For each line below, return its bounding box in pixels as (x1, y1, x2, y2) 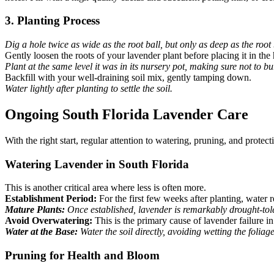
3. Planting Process (5, 14, 100, 28)
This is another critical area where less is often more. (5, 182, 206, 193)
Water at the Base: (5, 226, 78, 237)
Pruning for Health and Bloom (5, 249, 160, 262)
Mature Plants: (5, 204, 65, 215)
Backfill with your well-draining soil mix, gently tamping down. (5, 72, 251, 83)
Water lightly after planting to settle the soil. (5, 83, 172, 94)
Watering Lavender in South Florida (5, 157, 189, 171)
